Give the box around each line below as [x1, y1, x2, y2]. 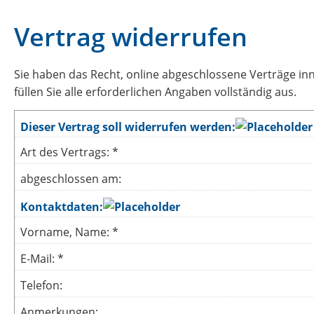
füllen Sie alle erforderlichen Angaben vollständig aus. [14, 84, 296, 100]
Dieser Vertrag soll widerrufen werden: [20, 118, 235, 135]
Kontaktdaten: [20, 198, 103, 214]
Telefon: [20, 277, 62, 293]
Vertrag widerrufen [14, 20, 247, 54]
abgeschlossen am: [20, 170, 121, 186]
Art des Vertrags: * [20, 144, 118, 160]
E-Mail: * [20, 250, 64, 266]
